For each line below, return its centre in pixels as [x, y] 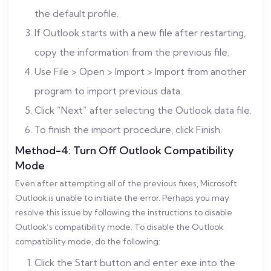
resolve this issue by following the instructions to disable [124, 212]
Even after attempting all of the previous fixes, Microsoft [126, 183]
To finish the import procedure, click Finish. [128, 130]
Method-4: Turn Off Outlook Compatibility [125, 150]
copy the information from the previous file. [132, 52]
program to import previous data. [108, 91]
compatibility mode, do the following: [88, 241]
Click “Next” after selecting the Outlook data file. [143, 110]
